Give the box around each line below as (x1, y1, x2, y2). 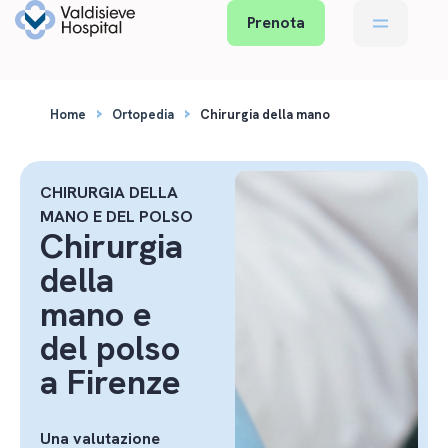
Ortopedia (112, 106, 174, 123)
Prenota (247, 12, 306, 33)
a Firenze (40, 360, 181, 405)
